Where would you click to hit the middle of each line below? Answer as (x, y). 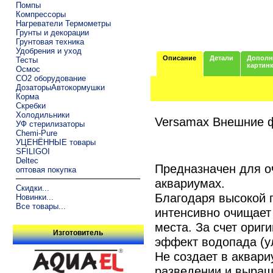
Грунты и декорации (52, 32)
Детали (221, 58)
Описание (179, 58)
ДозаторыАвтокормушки (60, 87)
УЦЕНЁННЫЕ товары (55, 142)
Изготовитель (78, 233)
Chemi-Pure (36, 133)
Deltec (27, 160)
